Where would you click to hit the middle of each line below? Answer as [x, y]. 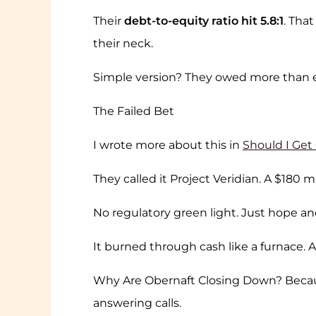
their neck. [123, 44]
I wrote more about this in [168, 145]
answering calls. [137, 303]
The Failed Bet [134, 111]
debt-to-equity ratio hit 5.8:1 [204, 21]
